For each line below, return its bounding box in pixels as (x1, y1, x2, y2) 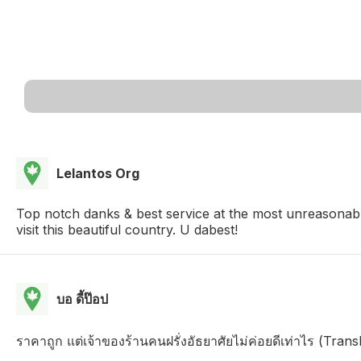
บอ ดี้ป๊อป (56, 290, 108, 307)
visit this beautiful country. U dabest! (16, 221, 238, 238)
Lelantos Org (56, 164, 139, 181)
